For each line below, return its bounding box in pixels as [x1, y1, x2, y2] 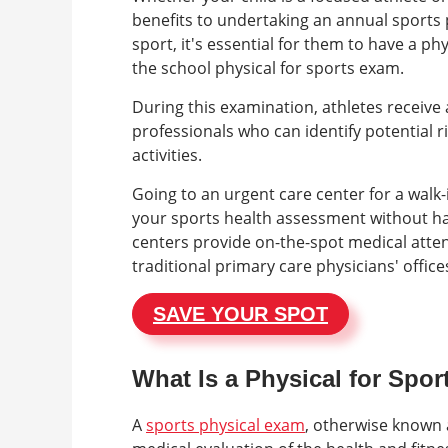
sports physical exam [146, 413, 305, 436]
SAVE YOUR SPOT [153, 302, 328, 325]
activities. [132, 143, 206, 166]
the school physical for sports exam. [132, 56, 408, 79]
